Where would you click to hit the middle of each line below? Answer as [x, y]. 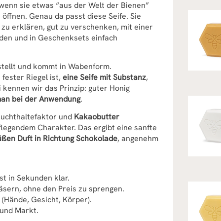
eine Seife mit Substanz [104, 77]
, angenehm [138, 138]
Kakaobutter [97, 117]
